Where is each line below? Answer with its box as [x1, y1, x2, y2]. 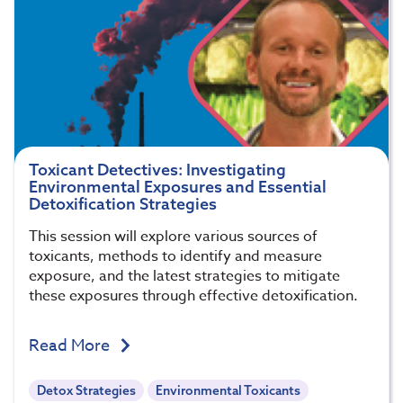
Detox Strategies [37, 382, 137, 399]
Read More [29, 334, 113, 359]
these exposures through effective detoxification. [29, 285, 358, 308]
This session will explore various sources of [29, 226, 318, 248]
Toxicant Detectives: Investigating [29, 159, 286, 181]
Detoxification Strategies [29, 193, 217, 215]
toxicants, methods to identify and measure [29, 246, 322, 268]
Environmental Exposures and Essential [29, 176, 327, 198]
